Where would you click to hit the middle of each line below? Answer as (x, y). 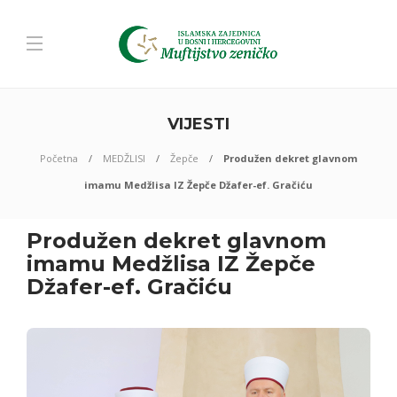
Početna (59, 158)
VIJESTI (198, 124)
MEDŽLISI (124, 158)
